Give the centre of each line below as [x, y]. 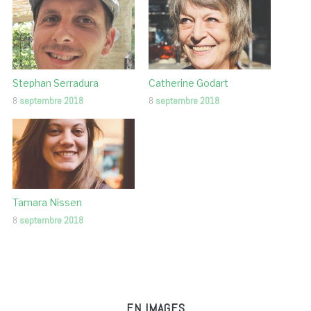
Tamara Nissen [47, 202]
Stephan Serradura [55, 83]
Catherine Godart [188, 83]
